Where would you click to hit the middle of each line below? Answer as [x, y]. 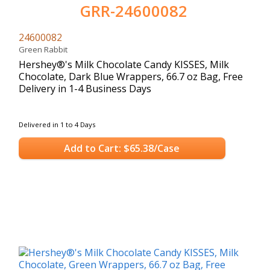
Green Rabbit [45, 49]
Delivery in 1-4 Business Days [85, 88]
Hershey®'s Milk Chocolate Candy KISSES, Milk [124, 64]
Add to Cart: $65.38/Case [122, 149]
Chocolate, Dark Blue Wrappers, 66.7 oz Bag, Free [131, 76]
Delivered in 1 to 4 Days [57, 124]
